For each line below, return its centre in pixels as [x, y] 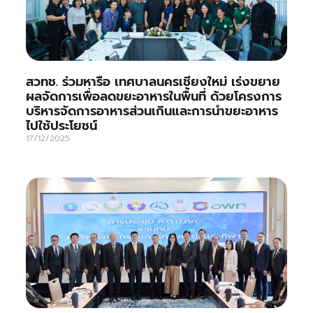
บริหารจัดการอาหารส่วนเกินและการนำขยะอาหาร [152, 111]
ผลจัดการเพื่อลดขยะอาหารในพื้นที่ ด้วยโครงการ [153, 96]
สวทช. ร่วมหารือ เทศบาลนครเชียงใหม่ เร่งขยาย [153, 81]
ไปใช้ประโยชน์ [61, 125]
